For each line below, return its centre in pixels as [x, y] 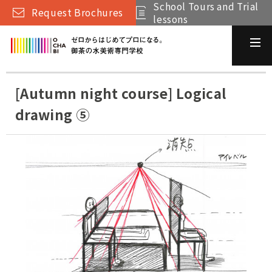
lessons [171, 19]
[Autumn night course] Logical [121, 93]
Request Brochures [77, 12]
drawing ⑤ [53, 114]
